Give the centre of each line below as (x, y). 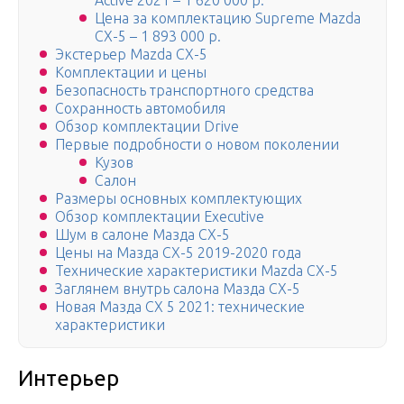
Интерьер (69, 379)
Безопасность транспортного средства (184, 91)
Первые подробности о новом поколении (197, 145)
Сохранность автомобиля (140, 109)
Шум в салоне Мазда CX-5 (142, 235)
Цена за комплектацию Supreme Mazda (228, 18)
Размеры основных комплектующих (179, 199)
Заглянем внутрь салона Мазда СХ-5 (178, 289)
